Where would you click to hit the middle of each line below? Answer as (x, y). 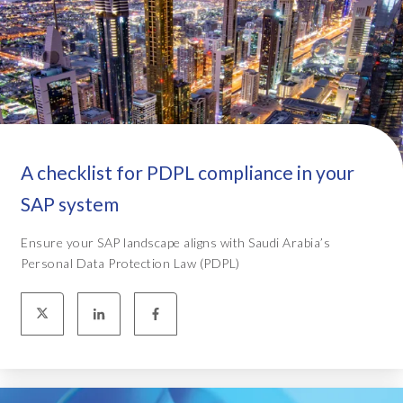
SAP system (70, 203)
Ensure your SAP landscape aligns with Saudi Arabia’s (175, 242)
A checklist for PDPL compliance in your (188, 172)
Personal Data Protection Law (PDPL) (130, 263)
